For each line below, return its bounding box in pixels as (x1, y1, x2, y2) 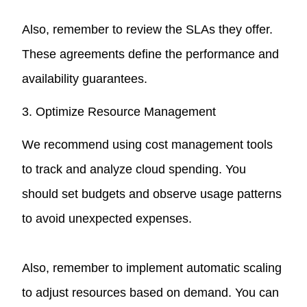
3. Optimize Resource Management (22, 104, 217, 119)
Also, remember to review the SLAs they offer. (22, 22, 273, 36)
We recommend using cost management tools (22, 137, 273, 151)
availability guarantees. (22, 71, 148, 86)
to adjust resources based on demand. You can (22, 285, 280, 299)
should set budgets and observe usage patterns (22, 186, 282, 201)
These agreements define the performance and (22, 47, 280, 61)
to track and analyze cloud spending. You (22, 162, 247, 176)
